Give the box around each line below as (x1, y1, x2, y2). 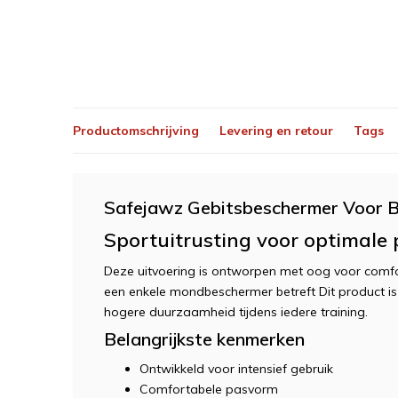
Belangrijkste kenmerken (104, 328, 305, 350)
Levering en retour (219, 122, 333, 139)
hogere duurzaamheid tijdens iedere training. (104, 304, 368, 320)
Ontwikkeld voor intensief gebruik (139, 361, 333, 377)
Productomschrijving (73, 122, 199, 139)
